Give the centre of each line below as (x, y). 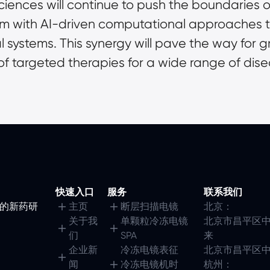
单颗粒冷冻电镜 (154, 221)
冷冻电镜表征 (149, 250)
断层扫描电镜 (149, 206)
